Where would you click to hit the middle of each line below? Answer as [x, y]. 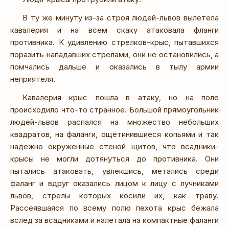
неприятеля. [33, 79]
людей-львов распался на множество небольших [114, 122]
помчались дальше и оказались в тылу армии [114, 66]
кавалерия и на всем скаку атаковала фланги [114, 30]
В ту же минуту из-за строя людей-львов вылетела [121, 17]
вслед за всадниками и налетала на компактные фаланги [114, 220]
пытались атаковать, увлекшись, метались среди [114, 171]
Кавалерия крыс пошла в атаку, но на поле [121, 97]
